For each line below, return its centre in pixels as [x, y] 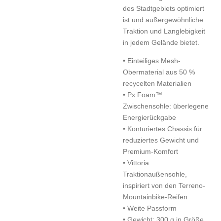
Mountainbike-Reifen [155, 197]
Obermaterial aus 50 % [159, 72]
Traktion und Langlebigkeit [164, 31]
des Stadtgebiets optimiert [164, 8]
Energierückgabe [149, 117]
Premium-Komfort [150, 151]
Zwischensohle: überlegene [166, 106]
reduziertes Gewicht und [161, 140]
